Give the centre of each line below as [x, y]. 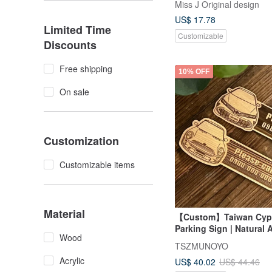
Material [64, 214]
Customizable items [97, 165]
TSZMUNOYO [202, 246]
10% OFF [194, 71]
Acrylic [72, 260]
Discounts [70, 45]
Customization [81, 141]
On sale [74, 92]
